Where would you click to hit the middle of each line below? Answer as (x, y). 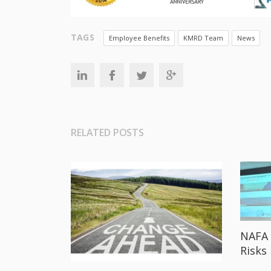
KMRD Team (203, 38)
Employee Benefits (139, 38)
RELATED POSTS (107, 132)
